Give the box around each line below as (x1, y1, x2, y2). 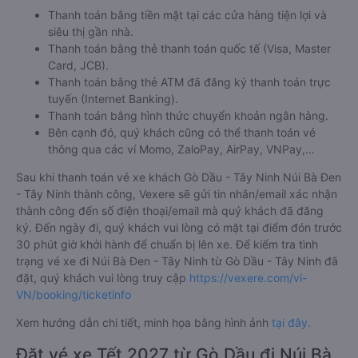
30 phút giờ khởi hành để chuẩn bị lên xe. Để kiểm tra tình (16, 237, 318, 251)
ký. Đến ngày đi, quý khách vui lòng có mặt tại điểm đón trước (16, 221, 342, 234)
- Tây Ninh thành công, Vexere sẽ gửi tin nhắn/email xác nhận (16, 187, 337, 201)
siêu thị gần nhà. (48, 25, 133, 38)
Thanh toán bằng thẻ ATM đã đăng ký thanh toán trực (48, 75, 331, 89)
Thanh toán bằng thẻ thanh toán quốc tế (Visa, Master (48, 42, 331, 55)
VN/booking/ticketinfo (16, 288, 131, 301)
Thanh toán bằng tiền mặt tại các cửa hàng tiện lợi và (48, 8, 327, 22)
